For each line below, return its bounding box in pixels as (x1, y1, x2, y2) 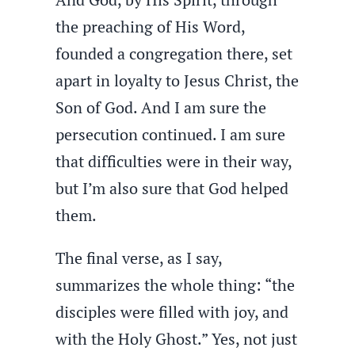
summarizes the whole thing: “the (55, 274, 296, 296)
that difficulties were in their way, (55, 151, 292, 172)
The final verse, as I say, (55, 247, 223, 269)
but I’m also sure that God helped (55, 177, 289, 199)
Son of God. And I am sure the (55, 97, 267, 118)
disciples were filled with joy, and (55, 301, 289, 323)
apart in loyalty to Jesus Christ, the (55, 70, 300, 91)
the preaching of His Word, (55, 16, 246, 37)
